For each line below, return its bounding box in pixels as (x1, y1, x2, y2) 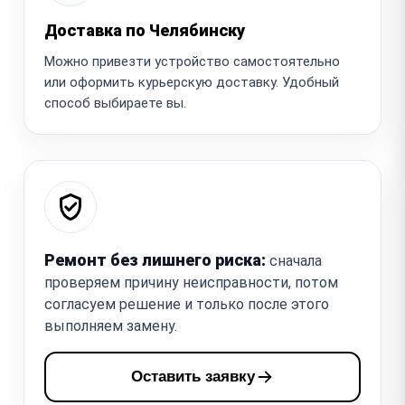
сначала (266, 251, 322, 269)
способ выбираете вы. (44, 94, 186, 111)
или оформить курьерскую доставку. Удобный (44, 73, 339, 90)
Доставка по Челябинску (44, 20, 245, 40)
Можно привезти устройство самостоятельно (44, 52, 340, 70)
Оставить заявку (130, 367, 255, 385)
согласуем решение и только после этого (44, 295, 329, 313)
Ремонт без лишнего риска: (44, 250, 266, 269)
